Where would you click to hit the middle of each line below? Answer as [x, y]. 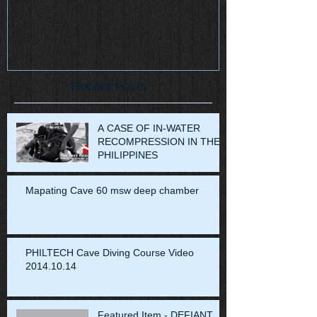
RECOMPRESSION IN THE [159, 141]
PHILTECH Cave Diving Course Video [110, 252]
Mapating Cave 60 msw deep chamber [112, 190]
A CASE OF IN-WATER [149, 128]
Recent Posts [109, 86]
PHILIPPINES [128, 155]
